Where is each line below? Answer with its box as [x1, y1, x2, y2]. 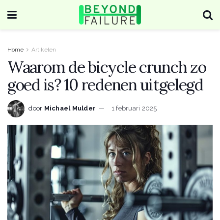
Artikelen [31, 46, 56, 53]
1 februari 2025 [111, 104, 157, 112]
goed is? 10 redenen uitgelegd [7, 75, 203, 95]
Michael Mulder [44, 104, 96, 112]
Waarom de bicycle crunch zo [7, 57, 206, 77]
